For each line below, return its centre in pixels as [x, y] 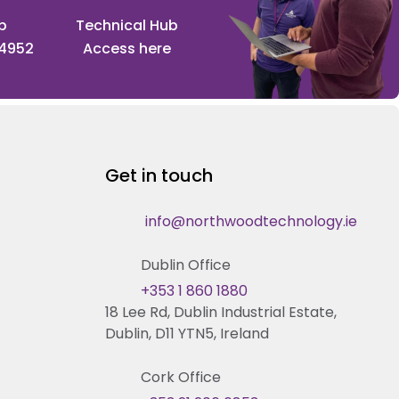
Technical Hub [127, 25]
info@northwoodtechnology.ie [251, 221]
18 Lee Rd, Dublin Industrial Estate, [221, 312]
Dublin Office [186, 265]
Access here [127, 48]
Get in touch [159, 175]
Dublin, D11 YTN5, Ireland [187, 333]
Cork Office [181, 377]
